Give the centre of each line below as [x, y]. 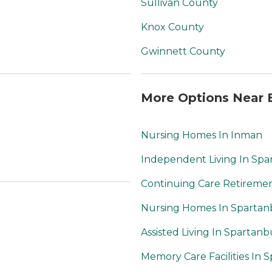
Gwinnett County [183, 52]
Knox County [172, 27]
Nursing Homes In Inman [202, 135]
